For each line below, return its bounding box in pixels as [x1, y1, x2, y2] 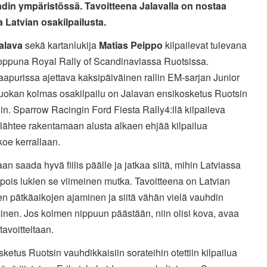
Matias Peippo [98, 38, 163, 52]
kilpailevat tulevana [162, 38, 247, 52]
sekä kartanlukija [24, 38, 99, 52]
